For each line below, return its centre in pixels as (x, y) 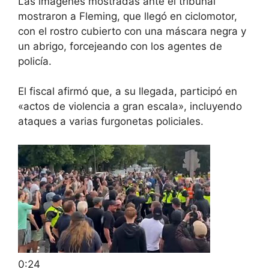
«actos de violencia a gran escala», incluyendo (130, 106)
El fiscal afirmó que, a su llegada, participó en (128, 91)
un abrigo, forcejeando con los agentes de (120, 46)
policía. (35, 61)
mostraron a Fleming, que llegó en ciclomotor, (128, 16)
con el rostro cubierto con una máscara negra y (132, 31)
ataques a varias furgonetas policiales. (111, 121)
